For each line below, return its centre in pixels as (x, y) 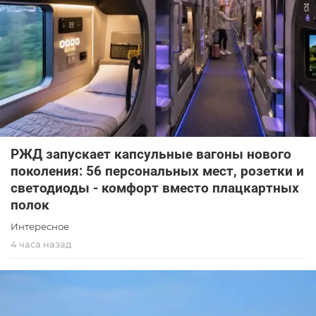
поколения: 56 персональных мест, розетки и (157, 171)
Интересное (40, 226)
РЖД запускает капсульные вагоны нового (151, 154)
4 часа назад (41, 244)
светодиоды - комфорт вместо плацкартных (155, 188)
